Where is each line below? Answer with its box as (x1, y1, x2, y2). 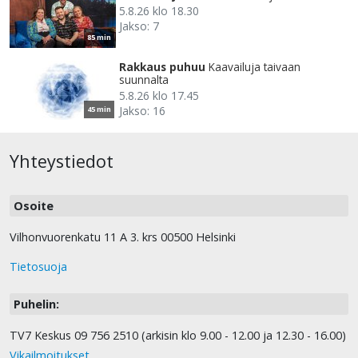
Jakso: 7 (119, 18, 159, 34)
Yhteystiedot (10, 149, 113, 173)
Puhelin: (14, 296, 59, 312)
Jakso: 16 (119, 103, 165, 119)
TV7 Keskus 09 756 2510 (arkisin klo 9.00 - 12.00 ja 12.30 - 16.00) (10, 328, 346, 344)
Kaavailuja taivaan (209, 59, 300, 75)
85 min (87, 32, 111, 43)
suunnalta (119, 72, 169, 88)
